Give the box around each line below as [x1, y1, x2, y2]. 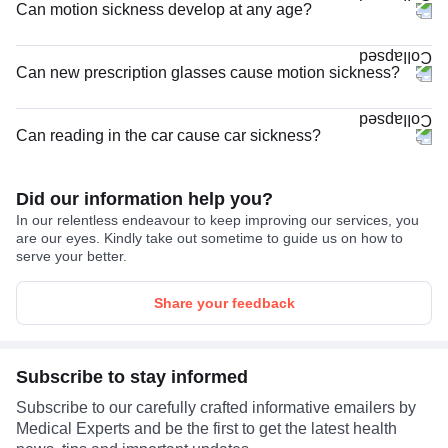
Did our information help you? [16, 188, 273, 209]
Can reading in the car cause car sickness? [16, 126, 321, 144]
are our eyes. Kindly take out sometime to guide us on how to [16, 229, 403, 246]
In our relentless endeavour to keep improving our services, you [16, 211, 419, 228]
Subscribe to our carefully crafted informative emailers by [16, 398, 416, 416]
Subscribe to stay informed [16, 366, 248, 387]
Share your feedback [153, 294, 295, 311]
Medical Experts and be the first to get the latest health [16, 419, 397, 437]
